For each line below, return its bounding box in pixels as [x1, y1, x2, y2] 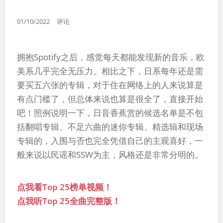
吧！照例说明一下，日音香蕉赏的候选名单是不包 [17, 107, 203, 118]
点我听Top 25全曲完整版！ [17, 195, 120, 207]
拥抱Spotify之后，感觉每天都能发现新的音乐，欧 [17, 51, 205, 63]
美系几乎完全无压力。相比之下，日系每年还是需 [17, 65, 203, 77]
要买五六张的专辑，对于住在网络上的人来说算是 [17, 79, 203, 91]
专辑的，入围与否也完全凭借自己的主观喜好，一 [17, 134, 203, 146]
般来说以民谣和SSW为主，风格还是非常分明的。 [17, 148, 203, 160]
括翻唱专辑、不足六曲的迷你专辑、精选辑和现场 [17, 120, 203, 132]
